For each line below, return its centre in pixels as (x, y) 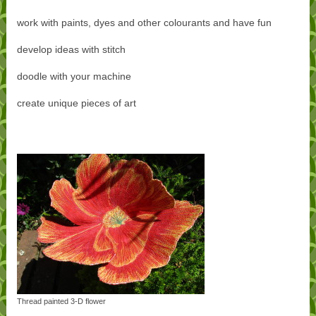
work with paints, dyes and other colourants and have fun (144, 22)
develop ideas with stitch (71, 49)
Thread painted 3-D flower (61, 301)
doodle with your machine (74, 76)
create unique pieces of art (76, 103)
